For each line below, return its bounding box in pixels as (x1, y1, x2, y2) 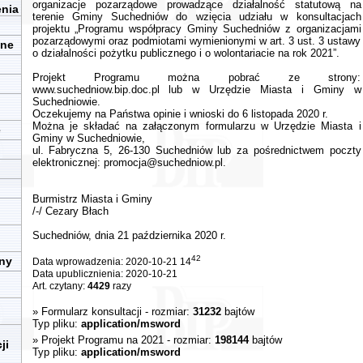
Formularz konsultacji (41, 305, 142, 318)
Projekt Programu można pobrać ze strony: (32, 71, 361, 83)
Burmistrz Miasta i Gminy (32, 193, 152, 205)
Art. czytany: (32, 280, 88, 292)
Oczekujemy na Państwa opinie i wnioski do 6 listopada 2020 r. (32, 108, 328, 120)
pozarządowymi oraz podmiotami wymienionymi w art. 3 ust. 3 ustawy (32, 35, 361, 47)
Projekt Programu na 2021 (41, 334, 164, 346)
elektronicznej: (32, 156, 104, 169)
